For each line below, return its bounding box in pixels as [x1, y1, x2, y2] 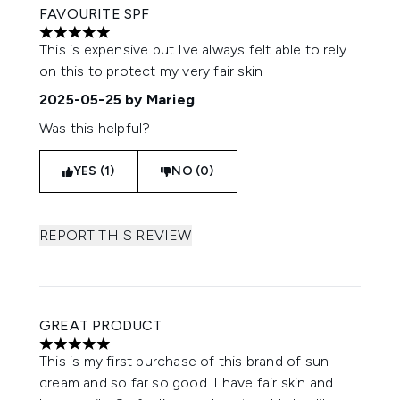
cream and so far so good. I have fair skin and [39, 374, 334, 391]
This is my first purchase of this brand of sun [39, 353, 329, 370]
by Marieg [121, 91, 195, 108]
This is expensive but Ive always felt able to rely [39, 41, 347, 58]
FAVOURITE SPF [39, 5, 150, 22]
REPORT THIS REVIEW [39, 227, 192, 244]
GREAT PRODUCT [39, 317, 162, 334]
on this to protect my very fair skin [39, 62, 263, 79]
